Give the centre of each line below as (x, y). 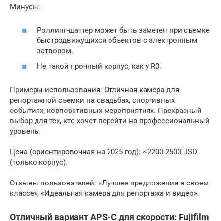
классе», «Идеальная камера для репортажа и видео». (105, 193)
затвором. (55, 51)
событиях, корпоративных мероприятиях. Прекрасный (106, 110)
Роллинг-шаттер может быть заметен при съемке (123, 30)
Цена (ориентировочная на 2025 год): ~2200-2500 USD (104, 152)
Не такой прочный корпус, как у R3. (99, 66)
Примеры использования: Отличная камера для (94, 90)
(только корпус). (39, 162)
